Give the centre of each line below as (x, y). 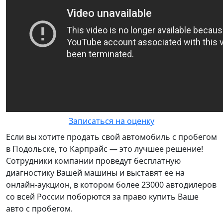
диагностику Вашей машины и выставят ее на (95, 173)
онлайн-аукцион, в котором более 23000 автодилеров (111, 185)
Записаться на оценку (111, 121)
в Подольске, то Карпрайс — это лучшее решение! (105, 149)
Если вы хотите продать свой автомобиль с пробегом (111, 137)
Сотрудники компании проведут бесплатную (93, 161)
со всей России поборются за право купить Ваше (102, 197)
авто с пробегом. (39, 209)
